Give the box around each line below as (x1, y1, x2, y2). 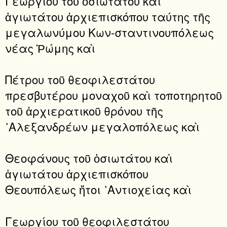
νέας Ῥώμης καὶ (5, 39, 95, 56)
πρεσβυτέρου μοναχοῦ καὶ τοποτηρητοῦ (5, 86, 222, 103)
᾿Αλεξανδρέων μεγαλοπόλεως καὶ (5, 118, 200, 134)
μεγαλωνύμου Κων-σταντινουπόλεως (5, 23, 214, 40)
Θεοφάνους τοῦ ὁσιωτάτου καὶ (5, 149, 173, 166)
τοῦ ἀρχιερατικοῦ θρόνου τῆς (5, 102, 163, 119)
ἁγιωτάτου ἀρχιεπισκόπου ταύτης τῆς (5, 8, 210, 24)
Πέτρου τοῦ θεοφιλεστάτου (5, 70, 155, 87)
